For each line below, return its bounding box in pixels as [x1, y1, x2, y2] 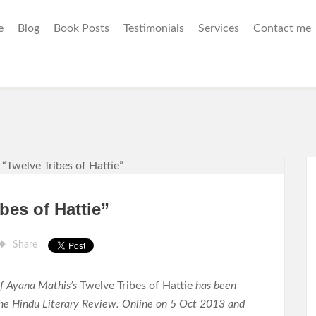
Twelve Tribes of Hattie [80, 279, 193, 291]
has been [193, 279, 236, 291]
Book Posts [54, 23, 109, 34]
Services [198, 23, 239, 34]
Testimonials [123, 23, 184, 34]
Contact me [253, 23, 311, 34]
